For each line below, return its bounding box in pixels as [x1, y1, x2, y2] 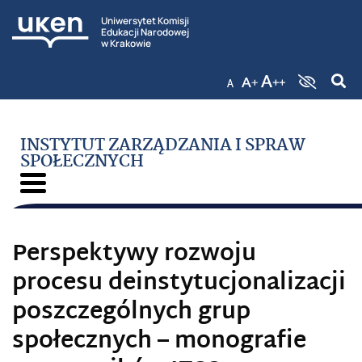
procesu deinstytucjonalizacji [12, 263, 346, 305]
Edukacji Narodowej [101, 24, 189, 39]
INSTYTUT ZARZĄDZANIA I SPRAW [20, 132, 305, 159]
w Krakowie [101, 36, 151, 50]
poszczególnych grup [12, 293, 250, 334]
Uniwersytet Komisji [101, 13, 189, 27]
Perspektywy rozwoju [12, 234, 256, 276]
